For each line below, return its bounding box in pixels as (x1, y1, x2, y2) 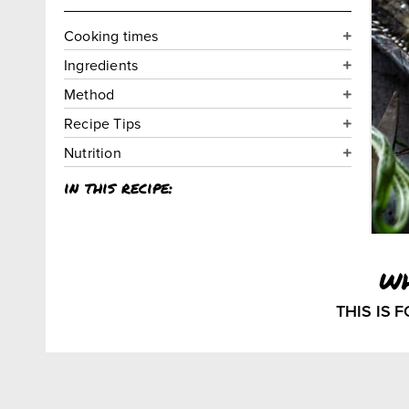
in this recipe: (64, 175, 173, 199)
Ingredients (64, 55, 139, 75)
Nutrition (64, 142, 121, 163)
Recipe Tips (64, 113, 142, 133)
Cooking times (64, 26, 159, 46)
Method (64, 84, 115, 104)
